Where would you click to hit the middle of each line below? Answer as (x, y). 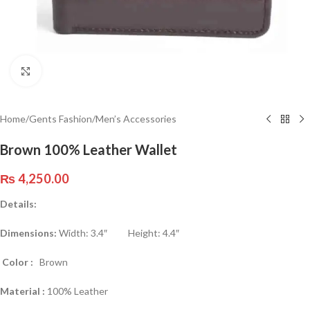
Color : (21, 262)
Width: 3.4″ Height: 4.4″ (119, 233)
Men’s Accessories (136, 119)
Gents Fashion (61, 119)
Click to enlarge (74, 71)
